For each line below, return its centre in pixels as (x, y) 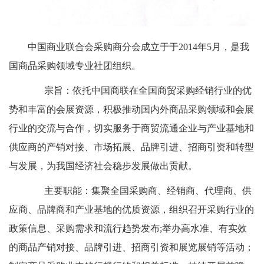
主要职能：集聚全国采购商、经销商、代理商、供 (140, 190)
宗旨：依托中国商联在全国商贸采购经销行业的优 (140, 90)
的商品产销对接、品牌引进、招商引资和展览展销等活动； (131, 247)
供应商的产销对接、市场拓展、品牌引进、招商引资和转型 (131, 147)
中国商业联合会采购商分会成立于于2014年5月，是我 (138, 47)
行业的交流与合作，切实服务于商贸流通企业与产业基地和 (131, 128)
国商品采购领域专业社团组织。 (75, 65)
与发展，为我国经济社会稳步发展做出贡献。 (103, 166)
